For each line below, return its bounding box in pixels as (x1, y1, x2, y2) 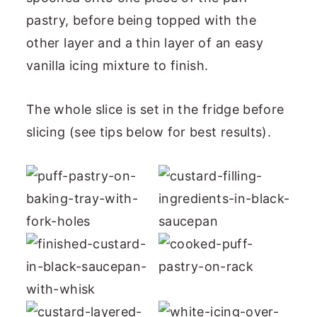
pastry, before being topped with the (26, 12, 256, 28)
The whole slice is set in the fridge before (26, 101, 284, 117)
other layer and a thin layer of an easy (26, 35, 264, 50)
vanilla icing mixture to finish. (26, 57, 209, 73)
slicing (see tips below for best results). (26, 124, 272, 139)
